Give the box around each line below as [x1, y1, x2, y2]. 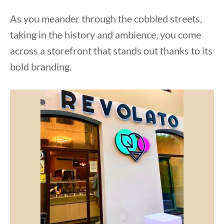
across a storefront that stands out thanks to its [10, 44, 212, 56]
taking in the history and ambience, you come [10, 28, 201, 40]
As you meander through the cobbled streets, [10, 12, 202, 24]
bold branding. [10, 60, 71, 72]
